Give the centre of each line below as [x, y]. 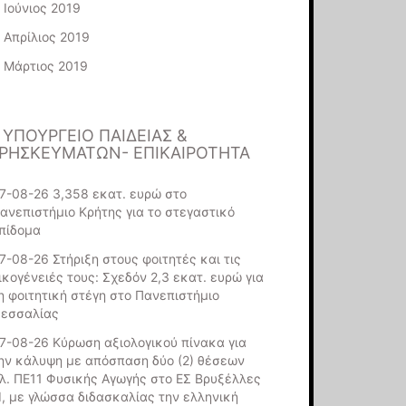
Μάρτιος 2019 [46, 65]
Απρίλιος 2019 [47, 36]
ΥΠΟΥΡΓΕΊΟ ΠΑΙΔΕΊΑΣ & [96, 135]
